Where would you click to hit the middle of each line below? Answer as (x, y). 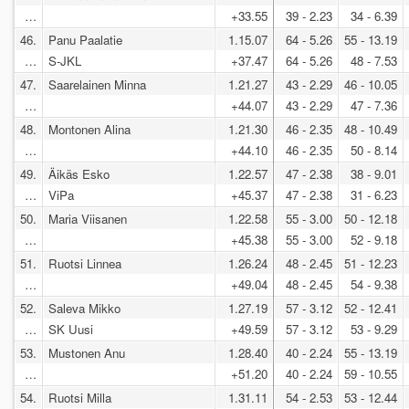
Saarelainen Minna (97, 84)
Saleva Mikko (84, 308)
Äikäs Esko (79, 173)
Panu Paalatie (85, 39)
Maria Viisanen (88, 218)
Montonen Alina (89, 129)
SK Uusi (73, 329)
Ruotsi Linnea (85, 263)
